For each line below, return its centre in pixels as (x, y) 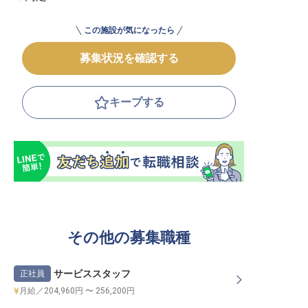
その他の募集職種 (129, 238)
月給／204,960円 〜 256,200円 (77, 291)
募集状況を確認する (129, 58)
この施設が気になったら (129, 30)
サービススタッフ (92, 273)
